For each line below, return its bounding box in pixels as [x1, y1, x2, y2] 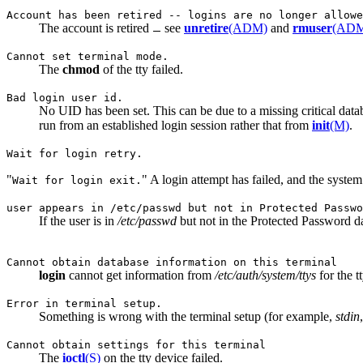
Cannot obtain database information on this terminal [6, 256, 337, 269]
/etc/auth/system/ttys [215, 268, 316, 283]
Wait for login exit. [12, 174, 142, 187]
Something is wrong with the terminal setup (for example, [39, 310, 335, 324]
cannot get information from [66, 268, 215, 283]
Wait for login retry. [6, 147, 143, 160]
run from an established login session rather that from [39, 118, 312, 133]
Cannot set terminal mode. [6, 50, 169, 63]
